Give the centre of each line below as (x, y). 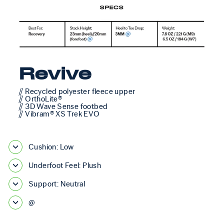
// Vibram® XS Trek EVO (59, 114)
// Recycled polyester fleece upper (77, 91)
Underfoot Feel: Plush (65, 165)
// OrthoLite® (40, 99)
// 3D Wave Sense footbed (63, 106)
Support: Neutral (57, 184)
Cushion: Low (51, 147)
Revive (55, 74)
